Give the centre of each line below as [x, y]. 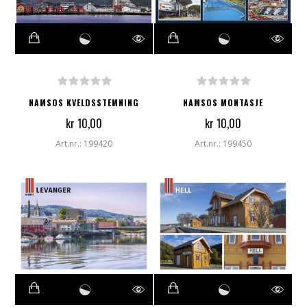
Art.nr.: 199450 [223, 143]
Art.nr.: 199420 [84, 143]
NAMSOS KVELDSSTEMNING [84, 102]
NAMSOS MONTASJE [223, 102]
